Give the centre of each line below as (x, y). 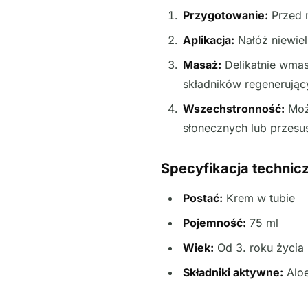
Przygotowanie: (225, 15)
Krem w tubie (258, 198)
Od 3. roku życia (258, 247)
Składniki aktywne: (233, 272)
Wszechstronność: (233, 108)
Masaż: (202, 64)
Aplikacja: (208, 40)
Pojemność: (214, 222)
